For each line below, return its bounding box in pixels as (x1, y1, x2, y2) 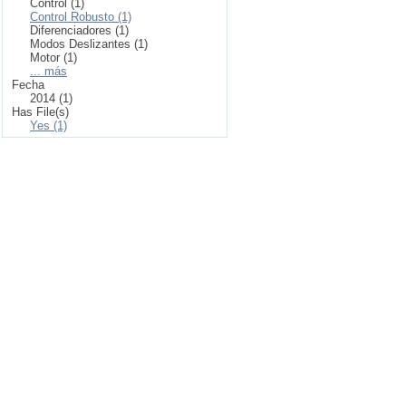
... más (30, 64, 67, 78)
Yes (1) (30, 119, 67, 132)
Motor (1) (30, 51, 77, 64)
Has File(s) (12, 105, 69, 119)
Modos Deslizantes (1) (30, 37, 148, 51)
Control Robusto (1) (30, 10, 131, 24)
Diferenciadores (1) (30, 24, 129, 37)
